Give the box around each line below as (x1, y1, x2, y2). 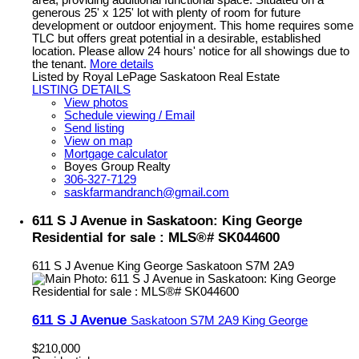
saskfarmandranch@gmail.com (64, 185, 229, 199)
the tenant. (32, 57, 87, 71)
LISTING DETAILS (32, 83, 131, 96)
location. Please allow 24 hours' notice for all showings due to (32, 44, 349, 58)
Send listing (64, 121, 124, 135)
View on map (64, 134, 132, 147)
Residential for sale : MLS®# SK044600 (32, 228, 280, 245)
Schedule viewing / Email (64, 108, 195, 122)
